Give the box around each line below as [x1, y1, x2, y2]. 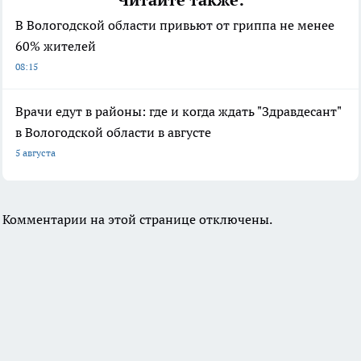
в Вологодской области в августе [15, 124, 211, 141]
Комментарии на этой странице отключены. [2, 211, 272, 228]
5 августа [15, 147, 56, 160]
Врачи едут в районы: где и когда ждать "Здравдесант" [15, 103, 341, 120]
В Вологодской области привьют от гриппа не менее [15, 17, 334, 34]
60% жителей [15, 38, 96, 55]
